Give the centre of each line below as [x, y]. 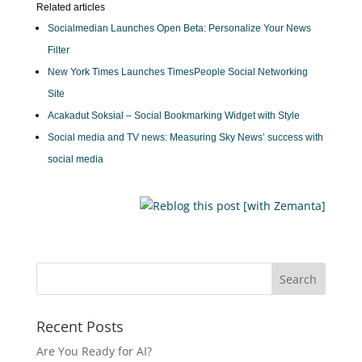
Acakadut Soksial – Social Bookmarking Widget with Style [173, 116]
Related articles [70, 7]
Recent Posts [80, 326]
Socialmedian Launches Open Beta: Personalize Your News [179, 28]
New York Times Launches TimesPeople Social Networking [177, 72]
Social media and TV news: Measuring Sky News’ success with [185, 137]
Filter [58, 50]
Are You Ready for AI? [94, 351]
